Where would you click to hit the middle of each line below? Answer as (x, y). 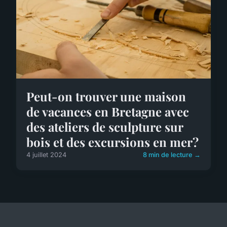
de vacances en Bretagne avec (108, 111)
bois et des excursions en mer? (112, 142)
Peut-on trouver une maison (106, 96)
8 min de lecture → (172, 155)
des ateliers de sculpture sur (105, 126)
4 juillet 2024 (46, 155)
